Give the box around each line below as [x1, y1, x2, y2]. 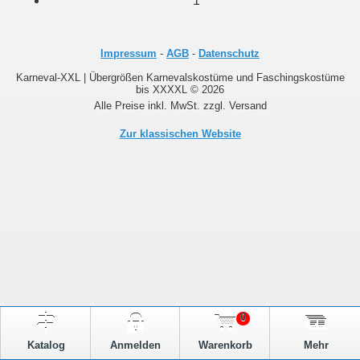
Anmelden [110, 340, 161, 351]
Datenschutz [198, 47, 260, 60]
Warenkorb [198, 340, 252, 351]
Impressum [100, 47, 157, 60]
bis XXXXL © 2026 [136, 84, 224, 96]
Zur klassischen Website [119, 128, 241, 141]
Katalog [27, 340, 65, 351]
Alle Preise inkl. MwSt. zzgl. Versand [93, 100, 267, 112]
